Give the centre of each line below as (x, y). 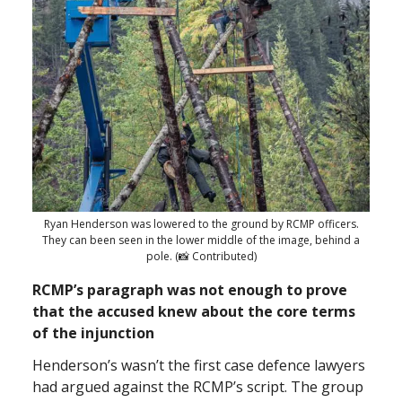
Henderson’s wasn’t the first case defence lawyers (199, 365)
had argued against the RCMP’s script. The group (198, 386)
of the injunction (93, 332)
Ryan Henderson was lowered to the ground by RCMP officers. (201, 223)
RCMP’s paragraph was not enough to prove (190, 289)
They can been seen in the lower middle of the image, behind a (201, 240)
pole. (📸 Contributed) (201, 256)
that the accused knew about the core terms (194, 311)
